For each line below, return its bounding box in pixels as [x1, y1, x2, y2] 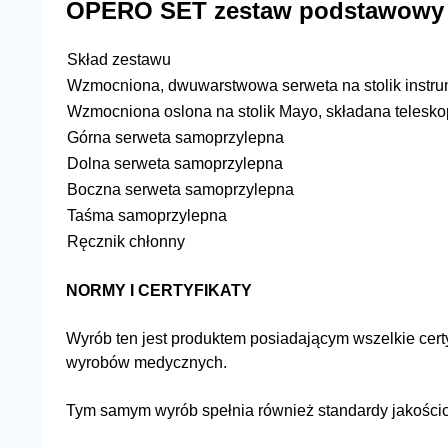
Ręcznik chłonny [67, 233, 185, 250]
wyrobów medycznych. [66, 354, 227, 371]
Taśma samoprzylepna [67, 207, 231, 224]
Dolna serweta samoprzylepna [67, 155, 283, 172]
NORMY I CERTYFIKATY [66, 282, 252, 299]
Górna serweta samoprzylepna [67, 129, 284, 146]
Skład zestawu [67, 51, 171, 68]
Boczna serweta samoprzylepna [67, 181, 294, 198]
